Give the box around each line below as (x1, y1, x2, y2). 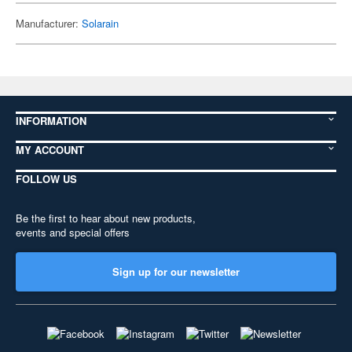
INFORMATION (16, 113, 86, 128)
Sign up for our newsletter (112, 264, 240, 279)
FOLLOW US (16, 171, 77, 186)
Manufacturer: (16, 16, 82, 31)
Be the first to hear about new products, (16, 211, 196, 225)
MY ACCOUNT (16, 142, 84, 157)
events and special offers (16, 225, 130, 240)
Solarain (82, 16, 119, 31)
